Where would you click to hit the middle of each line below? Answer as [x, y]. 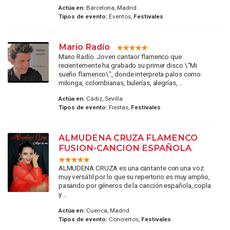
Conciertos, [124, 219]
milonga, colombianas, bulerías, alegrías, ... [121, 82]
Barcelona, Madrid [110, 7]
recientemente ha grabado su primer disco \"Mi [128, 65]
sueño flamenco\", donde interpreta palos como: [130, 74]
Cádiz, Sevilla [103, 99]
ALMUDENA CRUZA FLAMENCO [128, 138]
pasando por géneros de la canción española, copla [135, 186]
